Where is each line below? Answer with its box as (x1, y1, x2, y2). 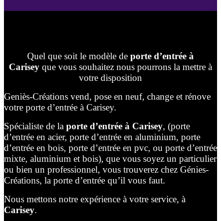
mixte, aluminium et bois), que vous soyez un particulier (4, 153, 217, 164)
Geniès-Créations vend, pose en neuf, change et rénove (4, 91, 211, 102)
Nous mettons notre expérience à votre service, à (4, 194, 185, 205)
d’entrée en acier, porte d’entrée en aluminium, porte (4, 132, 200, 143)
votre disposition (79, 73, 142, 83)
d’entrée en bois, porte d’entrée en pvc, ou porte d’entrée (4, 143, 217, 153)
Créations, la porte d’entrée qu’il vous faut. (4, 175, 165, 186)
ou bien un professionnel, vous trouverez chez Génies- (4, 164, 209, 175)
